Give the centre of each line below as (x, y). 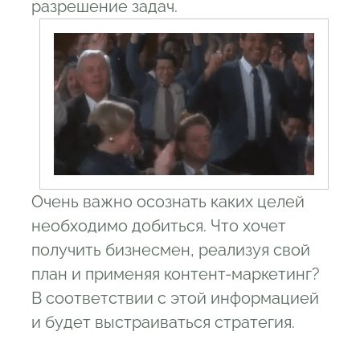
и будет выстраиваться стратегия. (163, 322)
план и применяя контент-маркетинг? (176, 274)
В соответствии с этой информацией (175, 298)
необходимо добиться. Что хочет (159, 225)
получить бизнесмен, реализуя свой (171, 250)
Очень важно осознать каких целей (168, 201)
